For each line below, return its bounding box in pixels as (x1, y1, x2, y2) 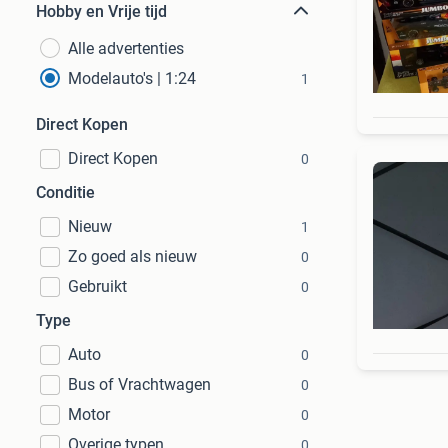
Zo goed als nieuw (68, 247, 197, 266)
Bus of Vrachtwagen (68, 375, 211, 394)
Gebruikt (68, 277, 127, 296)
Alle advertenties (68, 39, 184, 58)
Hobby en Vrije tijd (36, 2, 167, 21)
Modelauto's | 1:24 (68, 69, 196, 88)
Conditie (36, 183, 95, 202)
